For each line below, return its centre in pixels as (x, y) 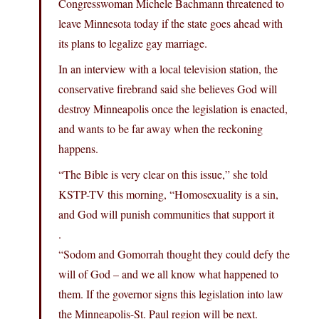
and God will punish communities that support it (166, 214)
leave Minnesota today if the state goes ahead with (171, 23)
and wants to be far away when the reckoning (161, 129)
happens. (78, 149)
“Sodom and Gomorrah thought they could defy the (174, 254)
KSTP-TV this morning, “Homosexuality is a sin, (168, 194)
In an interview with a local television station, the (168, 69)
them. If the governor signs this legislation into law (171, 294)
